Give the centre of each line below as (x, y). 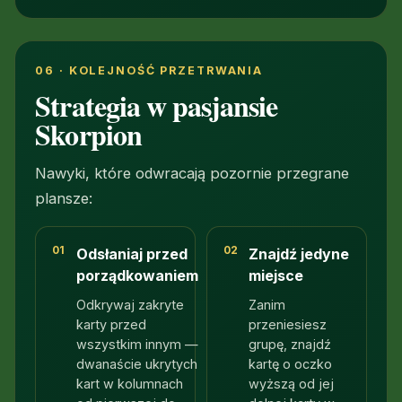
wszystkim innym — (137, 345)
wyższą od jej (292, 384)
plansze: (64, 198)
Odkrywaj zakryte (130, 305)
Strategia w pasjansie (157, 105)
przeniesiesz (288, 325)
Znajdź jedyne (299, 253)
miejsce (276, 275)
